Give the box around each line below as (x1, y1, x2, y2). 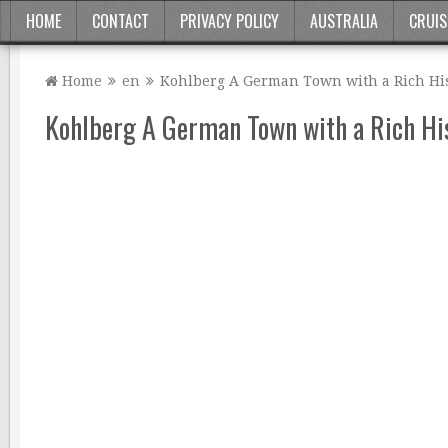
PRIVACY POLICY (180, 9, 279, 33)
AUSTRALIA (310, 9, 378, 33)
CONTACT (92, 9, 149, 33)
